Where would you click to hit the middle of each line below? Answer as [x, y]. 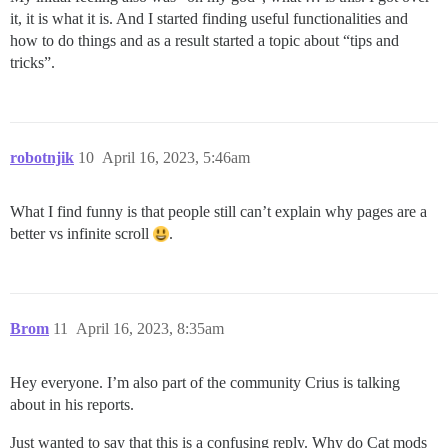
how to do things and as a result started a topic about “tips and [204, 41]
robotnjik [42, 158]
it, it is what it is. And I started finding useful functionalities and [209, 19]
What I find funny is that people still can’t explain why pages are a [218, 212]
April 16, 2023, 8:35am [150, 329]
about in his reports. [72, 405]
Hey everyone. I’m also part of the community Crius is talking [205, 383]
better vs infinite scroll [81, 234]
